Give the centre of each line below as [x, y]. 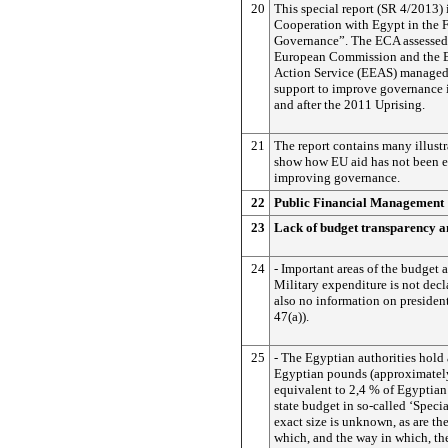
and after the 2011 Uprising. [349, 104]
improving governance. [337, 177]
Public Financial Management [359, 202]
